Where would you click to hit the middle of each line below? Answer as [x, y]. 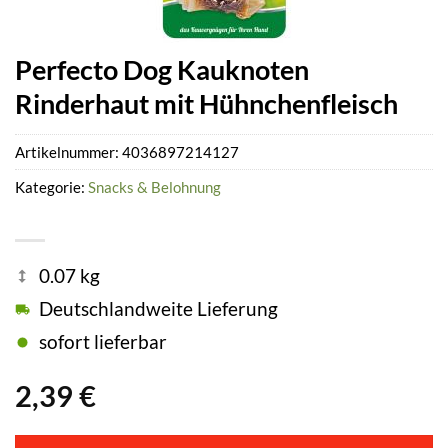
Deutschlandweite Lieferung [158, 309]
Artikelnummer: [68, 152]
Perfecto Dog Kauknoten [162, 69]
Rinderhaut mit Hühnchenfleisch [206, 103]
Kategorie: [51, 187]
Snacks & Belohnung [154, 187]
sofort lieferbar [103, 342]
